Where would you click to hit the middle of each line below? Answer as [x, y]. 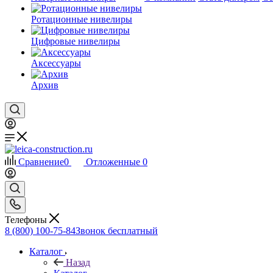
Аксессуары [56, 63]
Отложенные [113, 162]
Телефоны [27, 219]
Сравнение [41, 162]
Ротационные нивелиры [82, 19]
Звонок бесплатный [117, 230]
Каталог [46, 251]
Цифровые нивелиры [76, 41]
